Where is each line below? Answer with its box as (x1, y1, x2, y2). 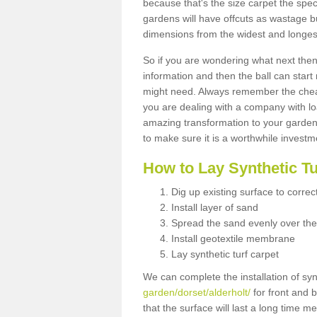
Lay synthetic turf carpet (171, 248, 279, 260)
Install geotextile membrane (171, 232, 295, 244)
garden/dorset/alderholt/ (143, 286, 250, 298)
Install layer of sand (171, 201, 258, 213)
